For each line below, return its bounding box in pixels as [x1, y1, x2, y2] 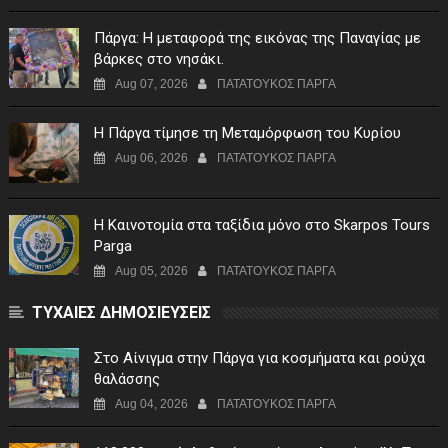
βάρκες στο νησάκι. [93, 50, 224, 69]
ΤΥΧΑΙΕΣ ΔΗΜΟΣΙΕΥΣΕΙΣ [31, 303, 211, 323]
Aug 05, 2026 [114, 264, 188, 279]
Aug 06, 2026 [114, 151, 188, 166]
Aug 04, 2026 [114, 397, 188, 412]
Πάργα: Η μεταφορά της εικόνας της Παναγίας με [93, 29, 421, 48]
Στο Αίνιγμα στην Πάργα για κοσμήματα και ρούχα [93, 349, 425, 368]
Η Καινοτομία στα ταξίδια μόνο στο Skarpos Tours [93, 216, 430, 235]
